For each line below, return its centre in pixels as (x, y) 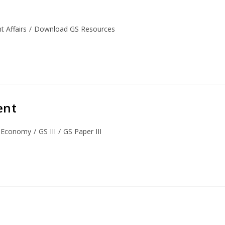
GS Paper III (82, 131)
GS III (47, 131)
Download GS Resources (75, 29)
